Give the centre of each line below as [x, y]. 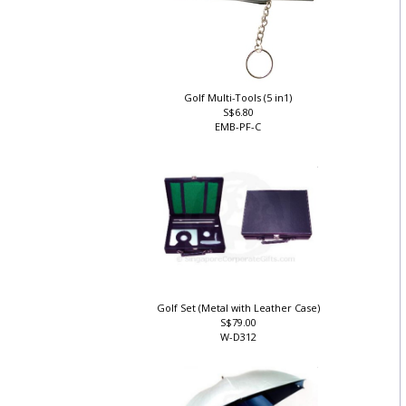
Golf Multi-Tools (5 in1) [242, 104]
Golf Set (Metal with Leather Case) [242, 314]
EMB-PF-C [242, 133]
